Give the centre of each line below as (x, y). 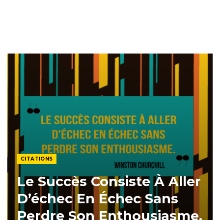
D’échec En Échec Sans (98, 199)
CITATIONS (37, 159)
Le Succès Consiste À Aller (109, 181)
